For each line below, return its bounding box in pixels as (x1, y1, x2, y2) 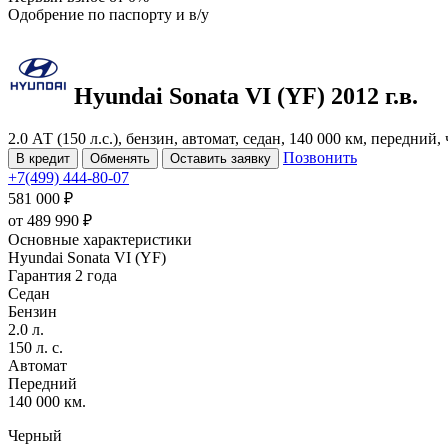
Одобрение (8, 6, 88, 23)
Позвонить (283, 148, 357, 166)
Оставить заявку (170, 150, 271, 166)
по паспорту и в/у (88, 6, 209, 23)
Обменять (90, 150, 150, 166)
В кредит (16, 150, 70, 166)
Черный (8, 426, 62, 444)
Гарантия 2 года (8, 266, 117, 284)
